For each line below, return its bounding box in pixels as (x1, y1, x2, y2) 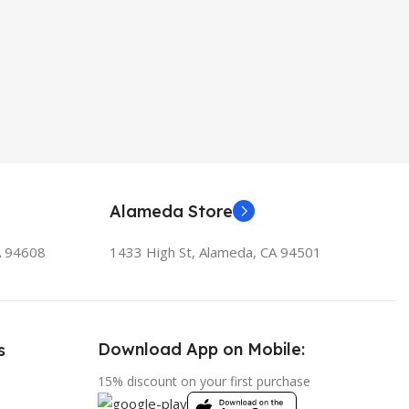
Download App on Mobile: (98, 338, 306, 360)
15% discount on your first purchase (98, 372, 311, 390)
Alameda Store (109, 200, 233, 222)
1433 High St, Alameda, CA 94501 (109, 242, 321, 261)
